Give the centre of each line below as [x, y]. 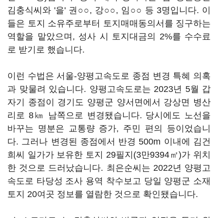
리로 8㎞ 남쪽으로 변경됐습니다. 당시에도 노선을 [109, 115]
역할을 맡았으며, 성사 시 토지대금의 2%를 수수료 [109, 36]
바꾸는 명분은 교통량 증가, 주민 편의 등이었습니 [109, 128]
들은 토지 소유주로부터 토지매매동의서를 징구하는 [109, 23]
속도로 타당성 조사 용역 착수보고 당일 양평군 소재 [109, 181]
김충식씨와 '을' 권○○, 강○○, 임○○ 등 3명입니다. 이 [109, 10]
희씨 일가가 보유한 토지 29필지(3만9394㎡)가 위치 [109, 155]
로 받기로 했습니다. [47, 50]
